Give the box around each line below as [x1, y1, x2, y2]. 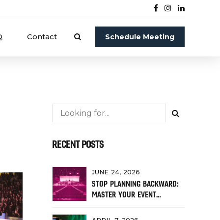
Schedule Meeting [105, 32, 174, 41]
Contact [27, 32, 57, 41]
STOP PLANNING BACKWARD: [92, 178, 179, 189]
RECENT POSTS [52, 137, 104, 150]
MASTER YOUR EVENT [92, 189, 156, 199]
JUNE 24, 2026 [92, 168, 140, 176]
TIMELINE [92, 200, 119, 210]
